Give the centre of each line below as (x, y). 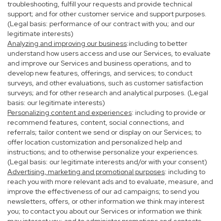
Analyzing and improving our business (67, 43)
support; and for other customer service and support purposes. (107, 14)
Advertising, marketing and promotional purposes (86, 172)
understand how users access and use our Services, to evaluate (109, 53)
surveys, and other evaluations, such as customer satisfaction (105, 83)
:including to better (157, 43)
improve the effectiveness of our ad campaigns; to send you (103, 191)
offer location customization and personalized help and (95, 142)
